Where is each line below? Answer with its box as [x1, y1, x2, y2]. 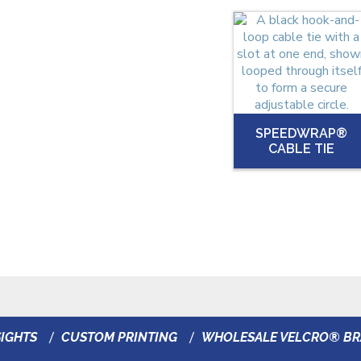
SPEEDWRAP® [255, 126, 347, 141]
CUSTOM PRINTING [61, 330, 177, 345]
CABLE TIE [268, 141, 334, 156]
